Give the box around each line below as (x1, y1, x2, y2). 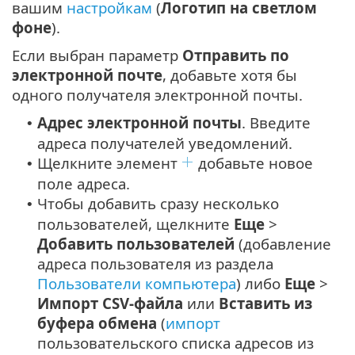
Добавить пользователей (37, 233, 235, 254)
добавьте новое (194, 152, 313, 173)
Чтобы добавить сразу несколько (37, 193, 279, 213)
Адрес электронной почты (37, 112, 242, 132)
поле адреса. (37, 173, 130, 193)
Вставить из (219, 292, 312, 313)
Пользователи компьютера (37, 273, 236, 293)
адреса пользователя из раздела (37, 253, 273, 273)
